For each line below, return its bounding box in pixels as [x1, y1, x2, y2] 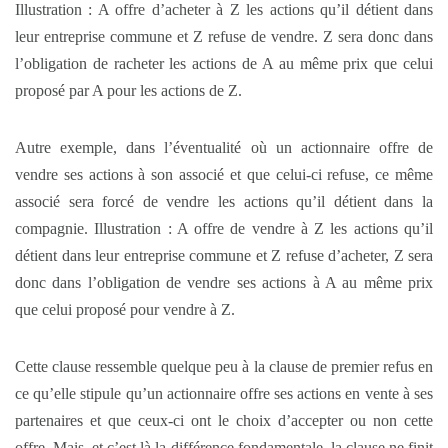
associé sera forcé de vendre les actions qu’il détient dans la [15, 192, 433, 210]
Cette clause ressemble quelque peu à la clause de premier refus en [15, 357, 433, 375]
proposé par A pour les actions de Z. [15, 81, 242, 99]
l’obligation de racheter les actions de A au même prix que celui [15, 54, 433, 72]
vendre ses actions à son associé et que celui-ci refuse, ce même [15, 165, 433, 183]
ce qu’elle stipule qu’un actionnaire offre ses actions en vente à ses [15, 384, 433, 402]
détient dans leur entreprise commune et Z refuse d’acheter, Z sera [15, 246, 433, 264]
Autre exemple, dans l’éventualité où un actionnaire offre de [15, 138, 433, 156]
